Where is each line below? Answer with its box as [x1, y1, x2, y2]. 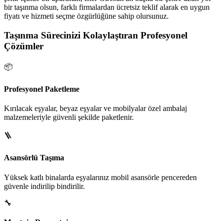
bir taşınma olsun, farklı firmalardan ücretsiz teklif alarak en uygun [4, 3, 210, 12]
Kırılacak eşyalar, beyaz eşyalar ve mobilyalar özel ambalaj [4, 104, 187, 113]
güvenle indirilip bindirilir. [4, 182, 85, 190]
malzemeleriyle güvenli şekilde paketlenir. [4, 113, 134, 122]
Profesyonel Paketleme [4, 84, 79, 93]
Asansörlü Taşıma [4, 153, 64, 162]
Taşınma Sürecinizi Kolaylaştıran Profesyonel [4, 30, 187, 40]
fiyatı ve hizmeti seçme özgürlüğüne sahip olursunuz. [4, 12, 169, 21]
